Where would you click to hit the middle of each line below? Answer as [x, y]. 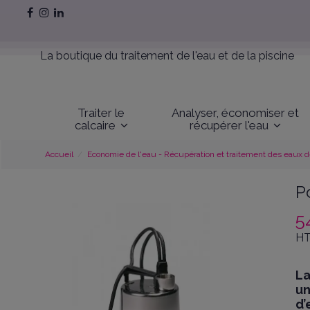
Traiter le [101, 112]
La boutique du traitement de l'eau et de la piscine [167, 56]
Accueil [59, 155]
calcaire [96, 125]
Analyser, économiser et [236, 112]
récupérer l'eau [231, 125]
